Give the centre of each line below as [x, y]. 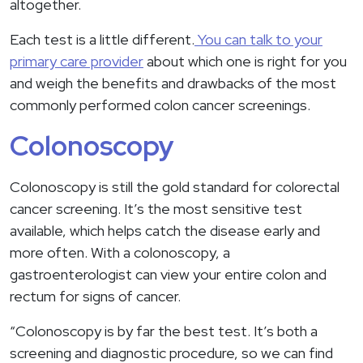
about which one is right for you [245, 62]
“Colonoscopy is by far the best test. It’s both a [164, 331]
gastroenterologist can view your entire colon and [168, 275]
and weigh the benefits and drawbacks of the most [173, 83]
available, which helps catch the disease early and [165, 231]
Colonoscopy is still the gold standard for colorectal [175, 187]
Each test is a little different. [102, 40]
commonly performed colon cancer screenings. [160, 105]
